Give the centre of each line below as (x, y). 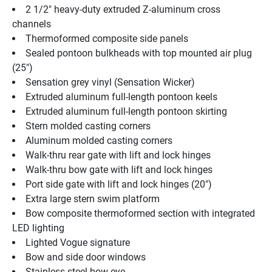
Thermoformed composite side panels (107, 39)
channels (32, 24)
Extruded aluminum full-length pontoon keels (121, 97)
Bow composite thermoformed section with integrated (140, 214)
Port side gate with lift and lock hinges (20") (119, 185)
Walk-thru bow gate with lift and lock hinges (119, 170)
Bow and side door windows (86, 257)
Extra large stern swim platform (93, 199)
